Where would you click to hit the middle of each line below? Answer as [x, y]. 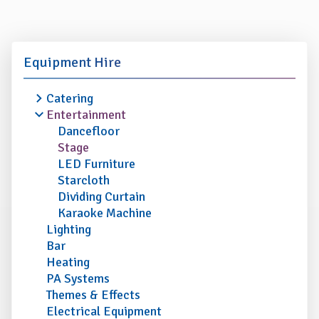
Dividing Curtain [101, 197]
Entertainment [86, 115]
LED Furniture [96, 164]
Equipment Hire [72, 63]
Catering [70, 99]
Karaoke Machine [105, 213]
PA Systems [78, 279]
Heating [68, 262]
